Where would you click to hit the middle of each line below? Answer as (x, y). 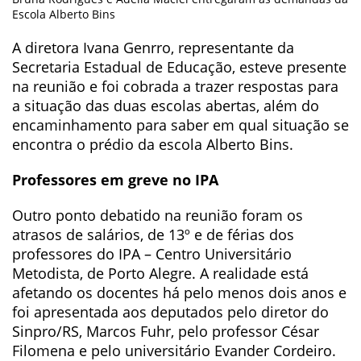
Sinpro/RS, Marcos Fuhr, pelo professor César (166, 331)
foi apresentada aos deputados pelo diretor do (170, 311)
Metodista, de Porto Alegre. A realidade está (160, 273)
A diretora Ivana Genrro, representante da (153, 47)
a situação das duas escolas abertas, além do (166, 105)
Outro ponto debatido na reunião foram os (158, 215)
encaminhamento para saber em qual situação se (180, 124)
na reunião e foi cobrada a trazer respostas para (175, 86)
